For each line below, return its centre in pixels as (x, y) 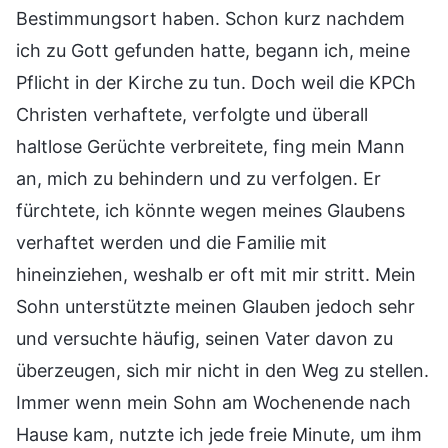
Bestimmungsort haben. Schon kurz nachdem (210, 18)
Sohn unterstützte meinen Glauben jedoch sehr (215, 306)
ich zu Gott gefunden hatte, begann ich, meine (213, 50)
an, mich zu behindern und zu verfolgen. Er (198, 178)
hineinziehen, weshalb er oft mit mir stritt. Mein (216, 274)
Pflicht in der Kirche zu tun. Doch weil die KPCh (216, 82)
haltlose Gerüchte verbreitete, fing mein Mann (210, 146)
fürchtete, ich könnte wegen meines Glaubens (210, 210)
